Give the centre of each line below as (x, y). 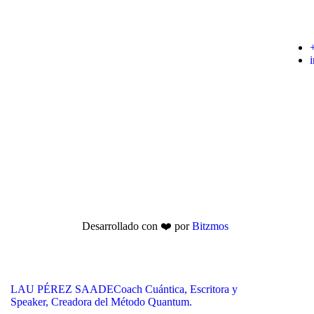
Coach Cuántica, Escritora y (176, 289)
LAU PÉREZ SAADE (62, 289)
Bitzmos (210, 226)
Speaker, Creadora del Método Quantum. (101, 301)
